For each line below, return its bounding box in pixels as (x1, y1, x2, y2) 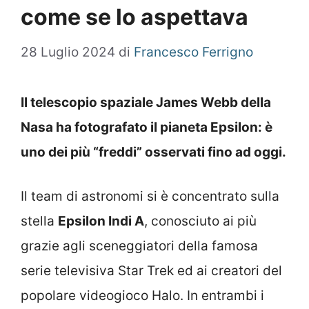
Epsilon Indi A (58, 213, 144, 230)
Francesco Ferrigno (134, 43, 253, 60)
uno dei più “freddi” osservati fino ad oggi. (21, 143, 286, 160)
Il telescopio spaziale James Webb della (21, 94, 271, 110)
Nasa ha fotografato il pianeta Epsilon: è (21, 119, 272, 135)
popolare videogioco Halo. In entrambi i (21, 288, 264, 304)
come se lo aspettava (21, 3, 248, 31)
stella (21, 213, 58, 230)
